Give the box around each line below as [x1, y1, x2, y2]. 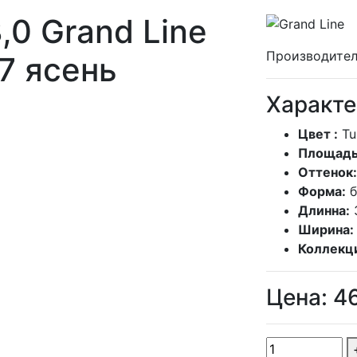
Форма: [298, 182, 346, 199]
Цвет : [298, 125, 338, 142]
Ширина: [298, 221, 354, 237]
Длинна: [298, 202, 350, 218]
